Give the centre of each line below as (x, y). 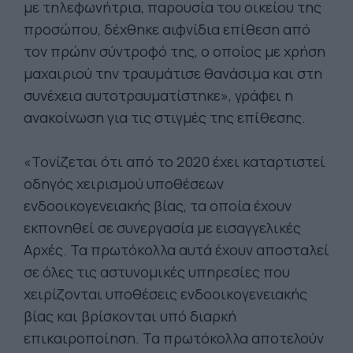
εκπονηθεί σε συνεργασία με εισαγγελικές (162, 228)
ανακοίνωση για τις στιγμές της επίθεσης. (165, 117)
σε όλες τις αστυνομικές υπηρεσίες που (157, 272)
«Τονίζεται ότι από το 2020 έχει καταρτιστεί (175, 162)
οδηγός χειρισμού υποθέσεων (124, 184)
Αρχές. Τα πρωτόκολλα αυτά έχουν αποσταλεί (176, 250)
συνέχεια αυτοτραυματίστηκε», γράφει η (158, 95)
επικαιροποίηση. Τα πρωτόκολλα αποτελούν (174, 338)
